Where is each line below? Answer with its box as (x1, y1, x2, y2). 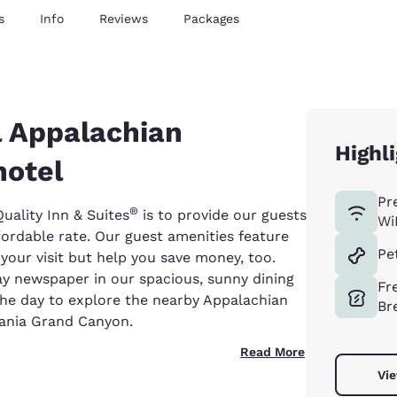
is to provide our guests (138, 206, 307, 223)
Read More (240, 344, 306, 359)
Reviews (99, 11, 148, 26)
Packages (183, 11, 239, 26)
